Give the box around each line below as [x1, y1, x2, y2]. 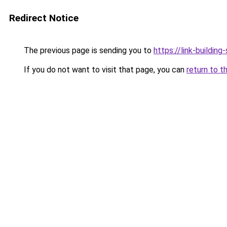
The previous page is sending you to [22, 46, 154, 55]
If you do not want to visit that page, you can [22, 65, 186, 74]
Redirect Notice [9, 12, 79, 24]
